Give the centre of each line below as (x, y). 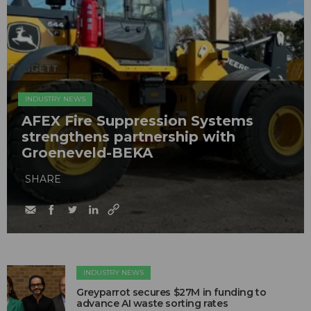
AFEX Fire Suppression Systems (137, 121)
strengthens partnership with (128, 137)
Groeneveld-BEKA (87, 153)
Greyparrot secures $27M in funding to (171, 293)
